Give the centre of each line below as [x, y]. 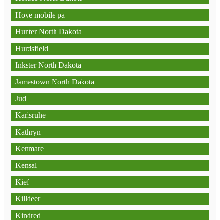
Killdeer [28, 199]
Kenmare [29, 149]
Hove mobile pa [40, 15]
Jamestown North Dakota [55, 82]
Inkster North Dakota [48, 65]
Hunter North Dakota [48, 32]
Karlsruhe [30, 115]
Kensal [26, 165]
